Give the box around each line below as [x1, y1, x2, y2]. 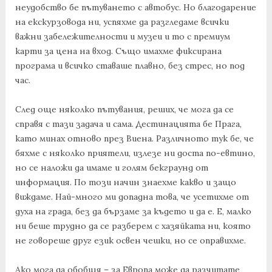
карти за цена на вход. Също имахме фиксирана [15, 46, 222, 57]
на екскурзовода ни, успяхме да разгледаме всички [15, 16, 229, 28]
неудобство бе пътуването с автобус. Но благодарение [15, 2, 256, 13]
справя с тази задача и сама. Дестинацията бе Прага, [15, 118, 242, 130]
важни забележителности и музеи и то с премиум [15, 31, 230, 42]
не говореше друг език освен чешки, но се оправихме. [15, 235, 246, 246]
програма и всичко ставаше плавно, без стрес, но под [15, 60, 245, 72]
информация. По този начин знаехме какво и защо [15, 177, 236, 188]
